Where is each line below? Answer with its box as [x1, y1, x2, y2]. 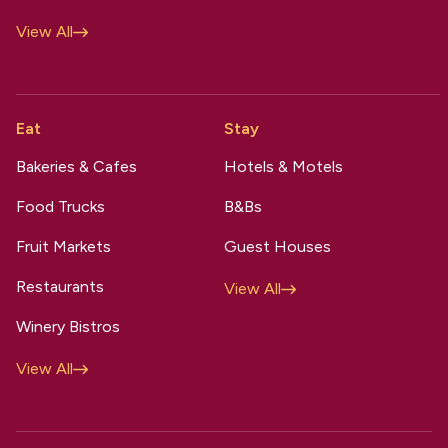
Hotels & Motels [224, 157, 343, 177]
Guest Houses [224, 237, 331, 257]
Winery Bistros [16, 317, 120, 337]
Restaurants [16, 277, 104, 297]
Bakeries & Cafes [16, 157, 137, 177]
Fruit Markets [16, 237, 111, 257]
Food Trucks [16, 197, 105, 217]
